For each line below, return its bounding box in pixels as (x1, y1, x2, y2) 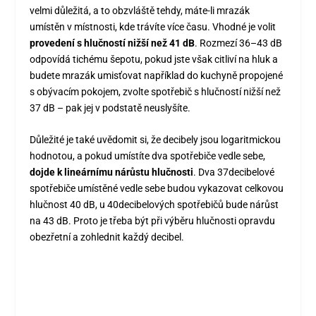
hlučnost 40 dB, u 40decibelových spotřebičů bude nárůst (30, 199, 279, 211)
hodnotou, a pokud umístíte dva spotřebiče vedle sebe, (30, 150, 266, 162)
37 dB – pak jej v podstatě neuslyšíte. (30, 102, 191, 114)
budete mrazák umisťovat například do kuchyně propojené (30, 69, 284, 81)
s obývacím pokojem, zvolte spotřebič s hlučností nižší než (30, 85, 281, 97)
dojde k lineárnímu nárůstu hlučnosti (30, 166, 194, 178)
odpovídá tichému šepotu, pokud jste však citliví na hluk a (30, 53, 279, 65)
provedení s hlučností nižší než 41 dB (30, 37, 195, 49)
